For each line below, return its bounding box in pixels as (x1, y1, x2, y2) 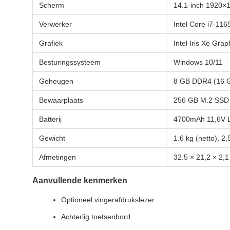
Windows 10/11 (174, 58, 223, 66)
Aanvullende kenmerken (32, 176, 127, 185)
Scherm (39, 1, 64, 9)
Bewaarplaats (39, 96, 83, 104)
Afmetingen (39, 153, 76, 161)
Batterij (39, 115, 62, 123)
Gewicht (39, 134, 65, 142)
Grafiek (39, 39, 63, 47)
